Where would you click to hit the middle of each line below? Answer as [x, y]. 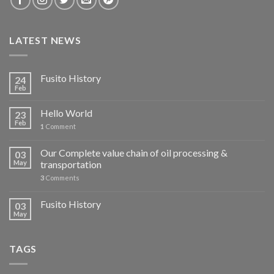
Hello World [66, 113]
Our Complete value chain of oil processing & [134, 152]
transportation [71, 164]
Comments [62, 177]
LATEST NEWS [45, 40]
